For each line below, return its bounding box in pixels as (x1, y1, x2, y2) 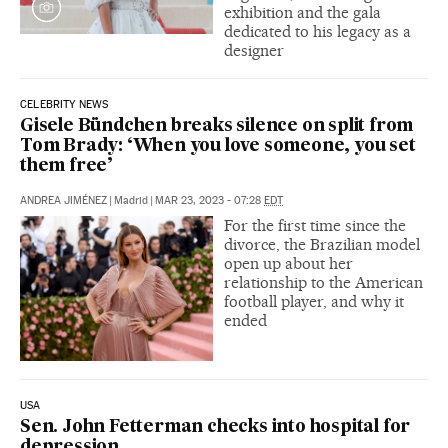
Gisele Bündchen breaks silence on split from (20, 118, 414, 136)
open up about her (224, 254, 353, 274)
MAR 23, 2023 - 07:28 (155, 194, 264, 208)
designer (224, 41, 284, 61)
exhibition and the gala (224, 3, 381, 23)
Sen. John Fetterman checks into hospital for (20, 419, 411, 437)
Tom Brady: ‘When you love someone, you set (20, 138, 416, 156)
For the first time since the (224, 216, 406, 236)
